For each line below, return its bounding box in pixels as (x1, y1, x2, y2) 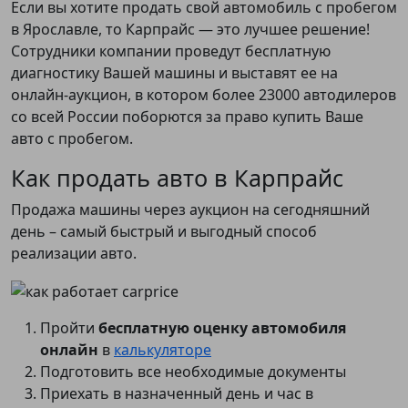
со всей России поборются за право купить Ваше (11, 107, 363, 127)
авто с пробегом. (11, 128, 133, 148)
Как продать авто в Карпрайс (11, 162, 343, 193)
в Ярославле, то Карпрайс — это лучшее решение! (11, 19, 370, 39)
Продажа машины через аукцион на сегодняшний (11, 199, 370, 219)
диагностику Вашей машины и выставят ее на (11, 63, 338, 83)
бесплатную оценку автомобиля (98, 317, 346, 338)
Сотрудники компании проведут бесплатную (11, 41, 331, 61)
